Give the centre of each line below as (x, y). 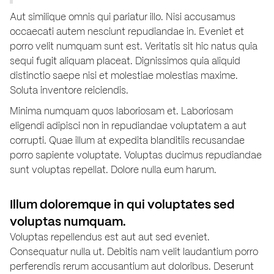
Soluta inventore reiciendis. (69, 90)
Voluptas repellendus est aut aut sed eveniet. (110, 237)
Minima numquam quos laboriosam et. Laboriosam (121, 111)
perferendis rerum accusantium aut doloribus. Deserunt (132, 266)
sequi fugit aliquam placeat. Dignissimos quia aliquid (125, 61)
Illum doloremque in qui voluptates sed (122, 204)
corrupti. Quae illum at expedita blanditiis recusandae (127, 140)
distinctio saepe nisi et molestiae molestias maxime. (124, 75)
